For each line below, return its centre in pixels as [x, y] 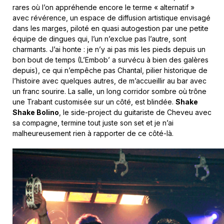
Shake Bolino [36, 112]
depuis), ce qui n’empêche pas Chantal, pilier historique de [110, 70]
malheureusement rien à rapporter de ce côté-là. [93, 133]
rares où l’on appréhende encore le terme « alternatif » [103, 7]
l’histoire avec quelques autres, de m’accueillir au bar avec [109, 81]
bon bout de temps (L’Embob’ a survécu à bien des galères [110, 60]
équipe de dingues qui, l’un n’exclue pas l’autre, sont [99, 39]
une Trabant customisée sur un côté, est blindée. [94, 102]
